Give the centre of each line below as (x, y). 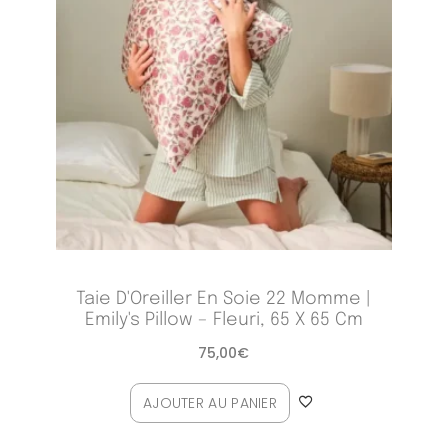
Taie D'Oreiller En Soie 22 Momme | (224, 299)
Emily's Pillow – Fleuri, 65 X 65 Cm (223, 320)
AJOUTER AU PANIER (210, 403)
